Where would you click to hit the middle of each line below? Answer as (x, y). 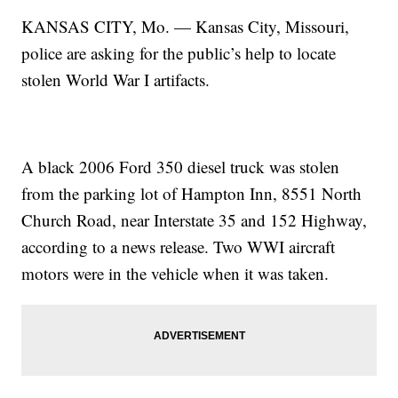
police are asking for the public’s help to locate (179, 53)
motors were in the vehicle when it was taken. (175, 274)
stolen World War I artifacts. (116, 80)
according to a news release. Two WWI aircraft (179, 247)
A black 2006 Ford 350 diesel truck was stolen (181, 167)
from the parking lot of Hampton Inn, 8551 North (192, 194)
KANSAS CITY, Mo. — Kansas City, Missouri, (186, 27)
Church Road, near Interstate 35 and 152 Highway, (195, 220)
